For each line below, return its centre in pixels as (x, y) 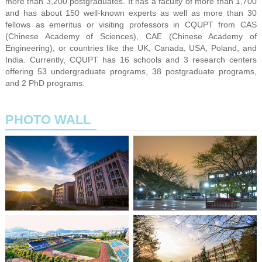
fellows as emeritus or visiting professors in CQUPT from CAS (131, 24)
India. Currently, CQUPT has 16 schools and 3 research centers (131, 59)
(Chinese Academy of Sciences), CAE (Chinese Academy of (131, 36)
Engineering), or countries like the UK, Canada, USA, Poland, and (131, 48)
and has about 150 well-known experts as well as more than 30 (131, 13)
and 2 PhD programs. (45, 83)
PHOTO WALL (48, 119)
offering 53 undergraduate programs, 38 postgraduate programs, (131, 71)
